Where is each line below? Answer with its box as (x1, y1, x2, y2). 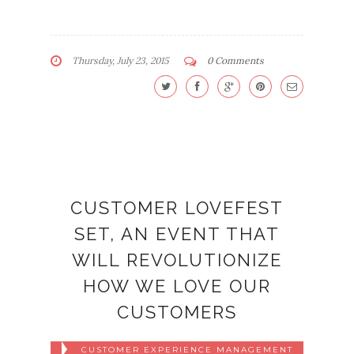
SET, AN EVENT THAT (74, 224, 280, 245)
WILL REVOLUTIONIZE (72, 250, 282, 271)
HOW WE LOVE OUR (83, 276, 271, 297)
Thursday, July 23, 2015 (70, 55, 169, 67)
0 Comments (207, 55, 264, 67)
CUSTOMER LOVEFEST (70, 198, 284, 219)
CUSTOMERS (117, 302, 237, 323)
